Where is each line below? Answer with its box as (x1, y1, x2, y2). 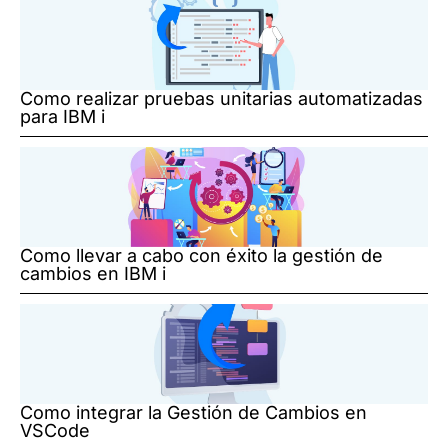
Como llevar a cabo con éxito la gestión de (20, 245, 383, 267)
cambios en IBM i (20, 263, 166, 285)
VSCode (20, 420, 90, 442)
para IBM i (20, 106, 105, 128)
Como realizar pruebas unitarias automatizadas (20, 88, 423, 110)
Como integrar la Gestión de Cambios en (20, 402, 367, 424)
